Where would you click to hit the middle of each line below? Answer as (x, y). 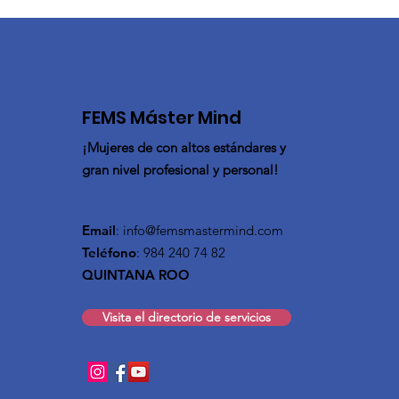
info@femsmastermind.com (203, 231)
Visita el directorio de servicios (187, 318)
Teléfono (109, 253)
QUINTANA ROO (136, 275)
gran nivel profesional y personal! (180, 170)
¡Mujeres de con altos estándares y (184, 148)
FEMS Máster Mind (162, 118)
